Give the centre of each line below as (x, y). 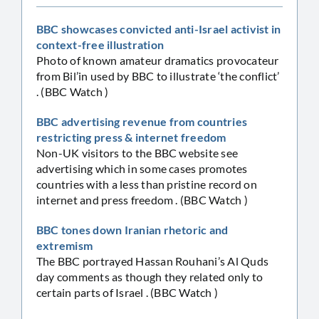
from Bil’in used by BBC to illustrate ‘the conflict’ (158, 75)
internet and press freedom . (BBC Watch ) (142, 199)
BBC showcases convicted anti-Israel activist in (159, 28)
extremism (65, 245)
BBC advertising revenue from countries (142, 121)
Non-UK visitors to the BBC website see (137, 152)
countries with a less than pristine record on (147, 184)
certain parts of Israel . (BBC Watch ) (127, 292)
